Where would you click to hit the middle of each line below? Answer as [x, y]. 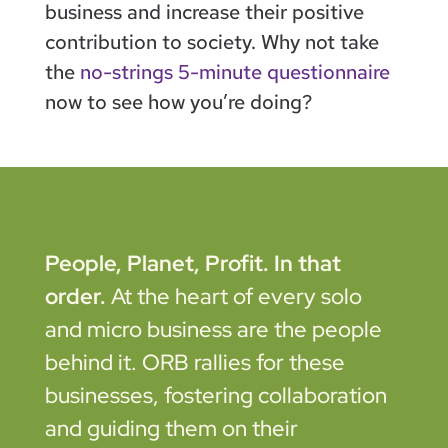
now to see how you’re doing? [178, 101]
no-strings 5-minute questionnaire [234, 71]
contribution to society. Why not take [211, 41]
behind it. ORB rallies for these [194, 362]
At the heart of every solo [236, 296]
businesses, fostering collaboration [215, 395]
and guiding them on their [171, 428]
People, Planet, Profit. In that [192, 263]
